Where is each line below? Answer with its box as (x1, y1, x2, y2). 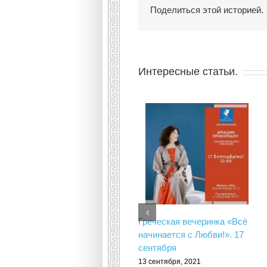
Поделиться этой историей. (150, 5, 263, 15)
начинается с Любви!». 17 (138, 229, 244, 240)
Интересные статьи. (138, 66, 238, 77)
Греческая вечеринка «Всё (138, 216, 247, 227)
